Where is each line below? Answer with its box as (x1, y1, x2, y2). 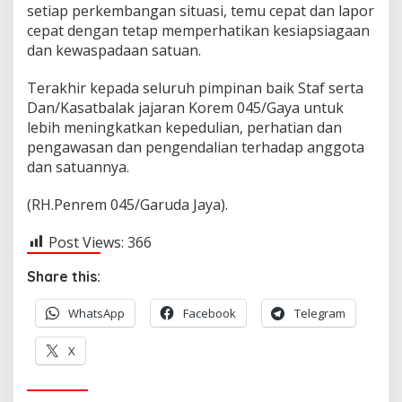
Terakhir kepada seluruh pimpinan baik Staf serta (27, 77, 363, 98)
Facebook (183, 305, 236, 322)
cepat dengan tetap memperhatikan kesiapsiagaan (27, 20, 370, 40)
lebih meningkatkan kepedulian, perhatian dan (27, 117, 342, 137)
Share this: (27, 267, 100, 286)
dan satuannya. (27, 156, 129, 177)
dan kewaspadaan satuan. (27, 39, 201, 60)
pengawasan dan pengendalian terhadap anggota (27, 136, 364, 157)
